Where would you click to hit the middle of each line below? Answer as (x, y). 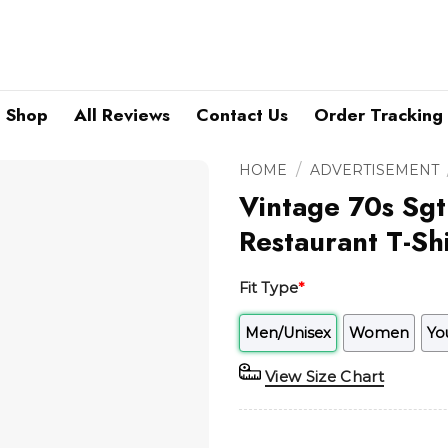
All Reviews (121, 115)
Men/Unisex (288, 332)
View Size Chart (325, 376)
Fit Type (268, 288)
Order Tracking (378, 115)
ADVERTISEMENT (374, 170)
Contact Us (241, 115)
